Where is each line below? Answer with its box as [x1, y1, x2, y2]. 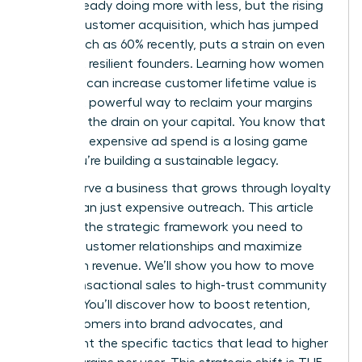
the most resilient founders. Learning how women [30, 57, 324, 70]
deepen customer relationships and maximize [30, 239, 302, 253]
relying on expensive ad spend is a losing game [30, 134, 308, 148]
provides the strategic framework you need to [30, 220, 303, 234]
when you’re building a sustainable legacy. [30, 154, 279, 167]
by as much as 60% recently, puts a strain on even [30, 37, 325, 51]
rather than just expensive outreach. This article [30, 200, 314, 214]
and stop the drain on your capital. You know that [30, 115, 326, 128]
